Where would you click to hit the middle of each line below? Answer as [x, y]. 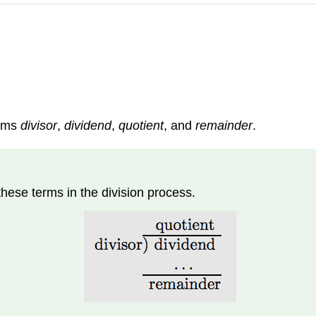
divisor [39, 126]
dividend [88, 126]
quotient [141, 126]
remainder [224, 126]
